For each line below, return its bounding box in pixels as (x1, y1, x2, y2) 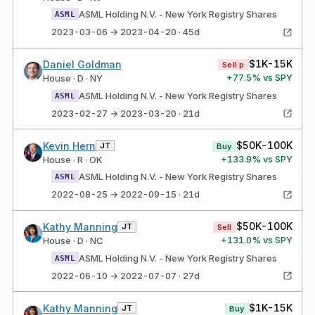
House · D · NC (42, 235, 103, 246)
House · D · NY (42, 72, 103, 84)
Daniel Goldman (42, 58, 122, 70)
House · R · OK (42, 153, 103, 165)
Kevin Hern (42, 139, 96, 152)
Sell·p (222, 60, 245, 70)
